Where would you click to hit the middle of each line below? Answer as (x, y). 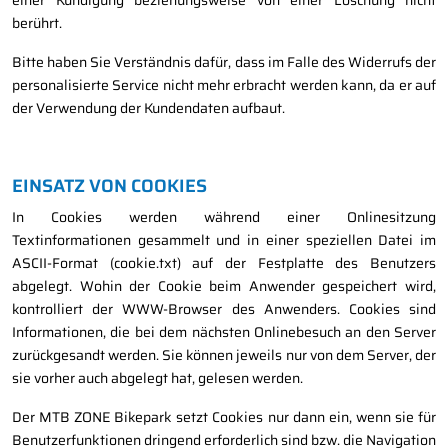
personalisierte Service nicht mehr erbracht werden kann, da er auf (224, 85)
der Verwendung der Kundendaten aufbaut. (148, 108)
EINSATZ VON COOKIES (109, 186)
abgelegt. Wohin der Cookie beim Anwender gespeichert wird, (224, 286)
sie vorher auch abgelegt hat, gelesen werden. (157, 378)
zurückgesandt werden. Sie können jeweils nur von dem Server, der (224, 355)
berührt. (37, 23)
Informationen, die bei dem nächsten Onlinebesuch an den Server (224, 332)
